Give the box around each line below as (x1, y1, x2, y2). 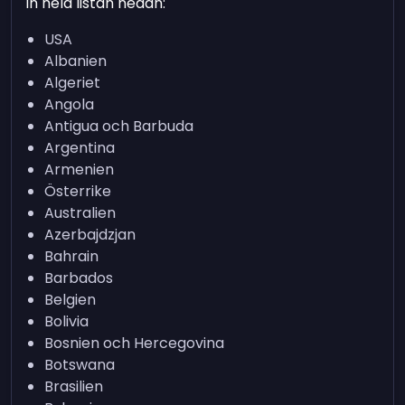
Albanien (44, 51, 108, 71)
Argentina (44, 137, 116, 158)
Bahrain (44, 246, 99, 267)
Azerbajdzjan (44, 224, 137, 245)
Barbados (44, 268, 114, 288)
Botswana (44, 354, 116, 375)
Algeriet (44, 72, 101, 93)
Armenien (44, 159, 115, 180)
